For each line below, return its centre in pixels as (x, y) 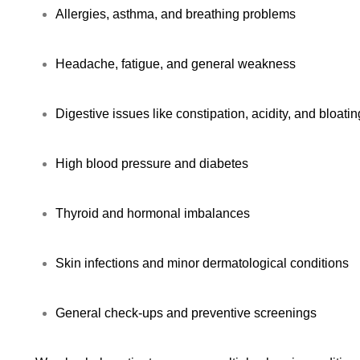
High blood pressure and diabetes (152, 164)
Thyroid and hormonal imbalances (153, 213)
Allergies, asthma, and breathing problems (176, 14)
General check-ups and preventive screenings (186, 313)
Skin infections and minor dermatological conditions (202, 263)
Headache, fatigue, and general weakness (176, 64)
